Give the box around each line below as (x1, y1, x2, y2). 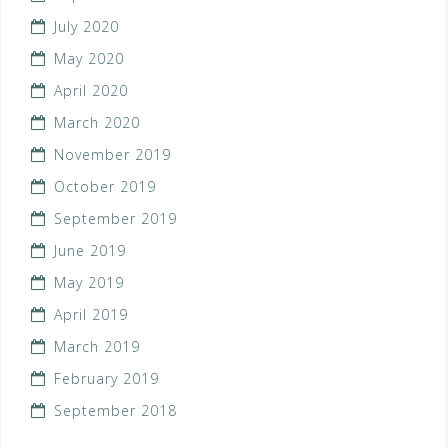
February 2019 (54, 369, 159, 389)
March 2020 (54, 113, 140, 133)
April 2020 (54, 81, 128, 101)
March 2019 (54, 337, 140, 357)
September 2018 (54, 401, 177, 421)
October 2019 (54, 177, 156, 197)
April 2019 (54, 305, 128, 325)
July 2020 (54, 17, 119, 37)
